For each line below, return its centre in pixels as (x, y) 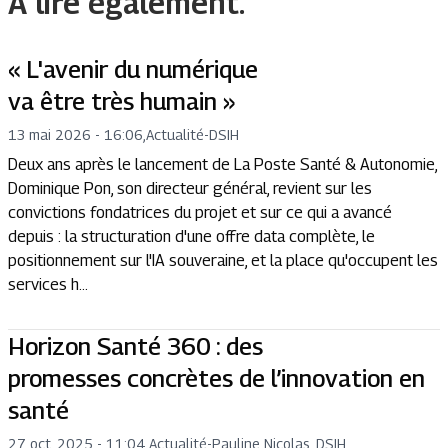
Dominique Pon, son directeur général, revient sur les (190, 188)
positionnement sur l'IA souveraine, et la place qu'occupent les (223, 260)
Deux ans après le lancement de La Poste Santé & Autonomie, (222, 164)
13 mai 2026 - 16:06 (75, 134)
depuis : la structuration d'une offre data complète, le (191, 236)
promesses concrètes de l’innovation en (216, 378)
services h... (48, 284)
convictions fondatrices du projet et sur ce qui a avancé (200, 212)
